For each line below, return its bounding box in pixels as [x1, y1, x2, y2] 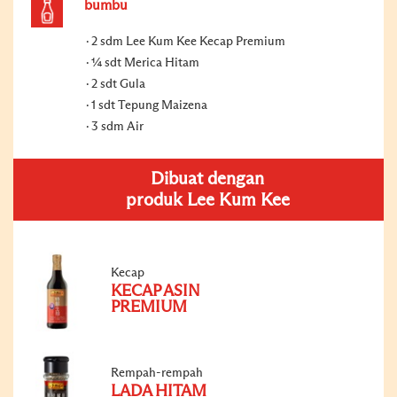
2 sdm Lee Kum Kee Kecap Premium [91, 35, 285, 48]
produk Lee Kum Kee [125, 191, 290, 209]
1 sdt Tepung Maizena [91, 98, 207, 112]
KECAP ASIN [111, 283, 200, 300]
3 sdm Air [91, 120, 144, 133]
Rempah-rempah [111, 366, 203, 379]
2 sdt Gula [91, 77, 145, 90]
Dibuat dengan [151, 169, 264, 188]
